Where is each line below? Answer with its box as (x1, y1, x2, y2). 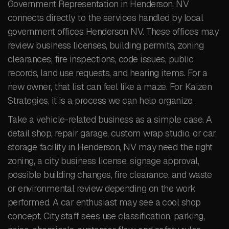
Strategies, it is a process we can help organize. (8, 95, 194, 106)
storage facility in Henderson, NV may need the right (8, 141, 213, 153)
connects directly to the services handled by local (8, 12, 203, 24)
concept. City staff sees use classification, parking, (8, 210, 205, 222)
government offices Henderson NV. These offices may (8, 26, 218, 37)
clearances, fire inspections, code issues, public (8, 53, 194, 65)
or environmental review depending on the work (8, 182, 196, 194)
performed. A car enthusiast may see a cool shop (8, 196, 201, 208)
